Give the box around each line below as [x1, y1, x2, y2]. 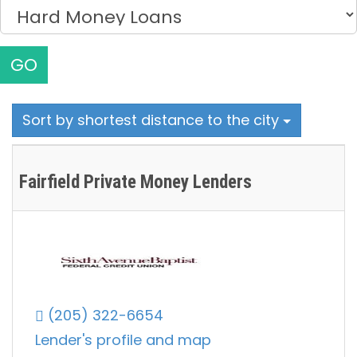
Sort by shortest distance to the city [22, 110, 283, 131]
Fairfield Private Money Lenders [19, 171, 252, 194]
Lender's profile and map [35, 330, 211, 351]
